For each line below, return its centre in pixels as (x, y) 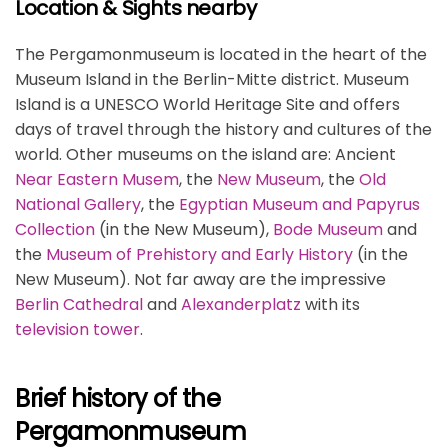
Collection (55, 230)
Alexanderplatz (241, 305)
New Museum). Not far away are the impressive (200, 280)
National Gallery (78, 205)
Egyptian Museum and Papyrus (299, 205)
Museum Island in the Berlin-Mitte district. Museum (212, 80)
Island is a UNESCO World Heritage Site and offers (207, 105)
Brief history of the (118, 399)
